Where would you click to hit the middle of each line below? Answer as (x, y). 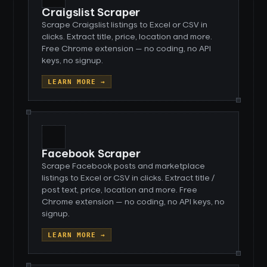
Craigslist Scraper (91, 13)
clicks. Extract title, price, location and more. (127, 37)
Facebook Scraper (91, 154)
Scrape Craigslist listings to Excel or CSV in (125, 25)
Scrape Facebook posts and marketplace (124, 166)
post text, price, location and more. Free (120, 190)
